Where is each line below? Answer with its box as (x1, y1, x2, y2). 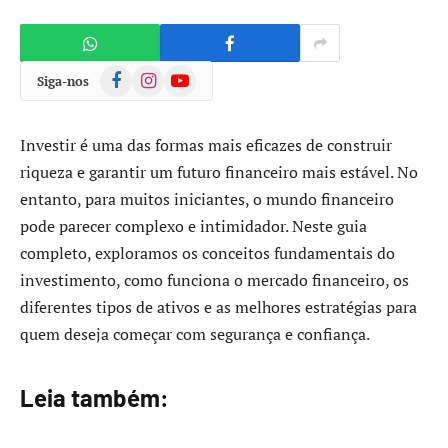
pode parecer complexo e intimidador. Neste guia (20, 215, 367, 237)
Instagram (131, 65, 193, 84)
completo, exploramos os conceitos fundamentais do (20, 242, 395, 264)
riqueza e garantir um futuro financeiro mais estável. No (20, 161, 418, 183)
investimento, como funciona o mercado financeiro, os (20, 269, 409, 291)
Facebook (99, 65, 159, 84)
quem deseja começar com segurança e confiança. (20, 323, 370, 345)
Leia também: (20, 383, 169, 413)
